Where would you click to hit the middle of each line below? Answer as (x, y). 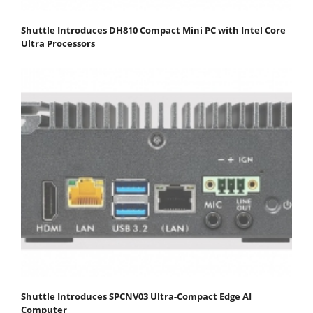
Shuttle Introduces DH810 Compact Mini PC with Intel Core (153, 30)
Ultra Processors (58, 43)
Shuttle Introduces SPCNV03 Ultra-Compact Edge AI (136, 296)
